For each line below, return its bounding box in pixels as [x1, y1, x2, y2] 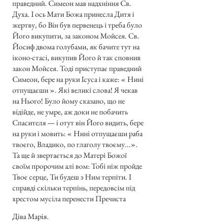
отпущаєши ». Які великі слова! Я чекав [12, 84, 138, 95]
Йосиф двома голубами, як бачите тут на [12, 41, 140, 52]
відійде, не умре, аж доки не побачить [12, 106, 128, 117]
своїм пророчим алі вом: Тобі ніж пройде [12, 160, 142, 171]
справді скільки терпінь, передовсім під [12, 182, 135, 193]
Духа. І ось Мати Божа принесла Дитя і [12, 8, 134, 19]
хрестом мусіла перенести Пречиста [12, 193, 126, 204]
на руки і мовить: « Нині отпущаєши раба [12, 128, 143, 139]
